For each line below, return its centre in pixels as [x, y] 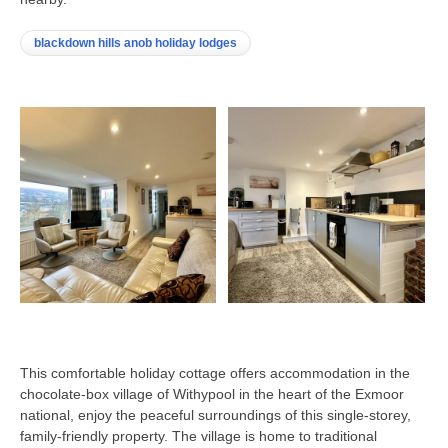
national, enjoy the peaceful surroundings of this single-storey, [215, 415]
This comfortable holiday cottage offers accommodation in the [215, 373]
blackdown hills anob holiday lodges [135, 42]
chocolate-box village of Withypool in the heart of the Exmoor [212, 394]
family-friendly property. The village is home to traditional [198, 436]
